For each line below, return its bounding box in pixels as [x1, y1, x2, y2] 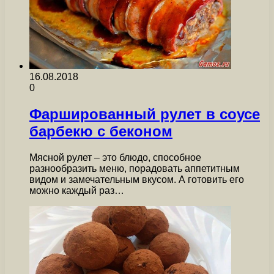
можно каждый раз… [29, 185, 124, 196]
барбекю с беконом [29, 123, 172, 140]
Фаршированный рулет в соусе [29, 106, 260, 123]
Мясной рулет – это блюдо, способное [29, 152, 201, 163]
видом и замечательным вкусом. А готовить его [29, 174, 244, 185]
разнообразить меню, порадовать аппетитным [29, 163, 240, 174]
